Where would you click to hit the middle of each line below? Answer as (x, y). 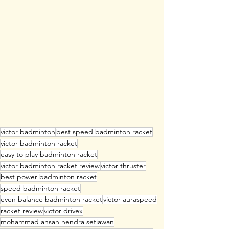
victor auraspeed (130, 200)
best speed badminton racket (104, 132)
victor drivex (63, 211)
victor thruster (123, 166)
